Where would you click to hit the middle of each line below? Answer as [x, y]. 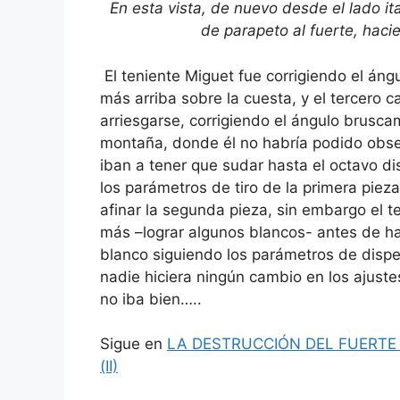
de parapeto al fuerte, [281, 31]
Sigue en [133, 344]
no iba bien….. [151, 299]
